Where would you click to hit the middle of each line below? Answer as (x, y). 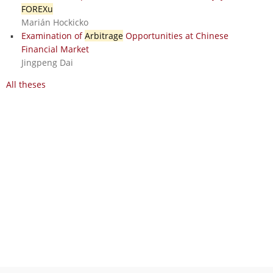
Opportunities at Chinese (175, 35)
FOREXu (37, 9)
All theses (26, 84)
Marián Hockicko (55, 22)
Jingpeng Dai (47, 62)
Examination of (53, 35)
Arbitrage (104, 35)
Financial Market (55, 49)
